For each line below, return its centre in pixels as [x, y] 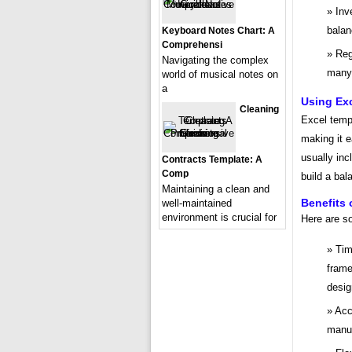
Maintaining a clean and [216, 189]
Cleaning [259, 109]
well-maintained [197, 203]
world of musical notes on [220, 74]
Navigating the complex [215, 60]
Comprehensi [192, 45]
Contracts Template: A [212, 159]
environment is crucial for [219, 217]
